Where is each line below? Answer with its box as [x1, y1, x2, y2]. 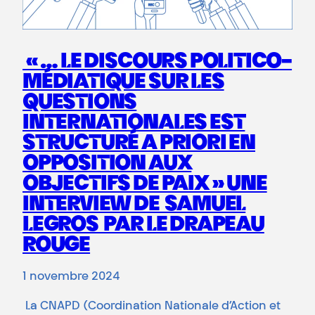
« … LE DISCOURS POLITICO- [22, 52, 292, 74]
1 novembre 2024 [22, 271, 120, 283]
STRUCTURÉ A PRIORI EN [22, 134, 256, 155]
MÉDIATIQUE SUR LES [22, 72, 224, 94]
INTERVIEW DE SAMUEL [22, 195, 246, 217]
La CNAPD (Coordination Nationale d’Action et [22, 301, 281, 313]
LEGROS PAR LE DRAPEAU [22, 215, 264, 237]
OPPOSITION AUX [22, 154, 192, 176]
